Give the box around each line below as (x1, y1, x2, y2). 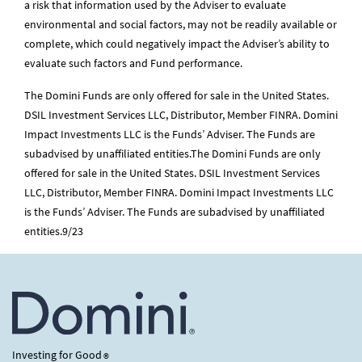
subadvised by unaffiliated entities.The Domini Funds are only (24, 146, 321, 161)
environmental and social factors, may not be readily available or (24, 17, 337, 32)
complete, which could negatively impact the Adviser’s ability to (24, 36, 330, 51)
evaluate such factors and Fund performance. (24, 56, 245, 70)
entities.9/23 (24, 224, 83, 238)
